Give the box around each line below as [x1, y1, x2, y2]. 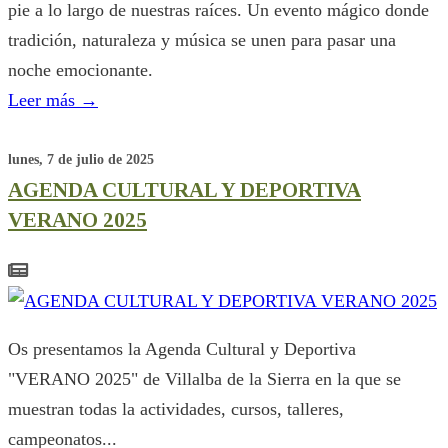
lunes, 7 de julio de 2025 [8, 152, 154, 168]
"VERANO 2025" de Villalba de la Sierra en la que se [8, 369, 401, 390]
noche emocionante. [8, 60, 153, 81]
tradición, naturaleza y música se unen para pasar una [8, 30, 396, 51]
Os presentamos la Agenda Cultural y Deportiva [8, 339, 356, 360]
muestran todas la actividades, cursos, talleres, [8, 399, 344, 420]
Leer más [8, 90, 80, 111]
